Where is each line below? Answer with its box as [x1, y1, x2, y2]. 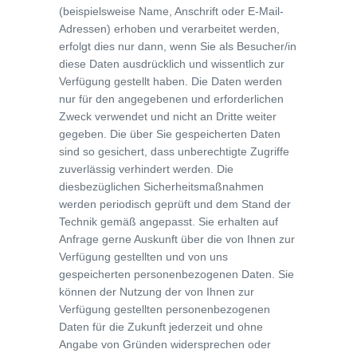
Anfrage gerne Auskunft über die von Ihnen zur [59, 233, 295, 245]
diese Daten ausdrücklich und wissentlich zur [59, 57, 284, 70]
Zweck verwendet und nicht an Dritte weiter [59, 110, 277, 123]
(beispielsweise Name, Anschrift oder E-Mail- [59, 5, 284, 18]
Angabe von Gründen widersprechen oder [59, 338, 271, 351]
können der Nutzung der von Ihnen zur [59, 285, 254, 298]
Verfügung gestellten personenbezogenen [59, 303, 270, 316]
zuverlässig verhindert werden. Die [59, 163, 233, 175]
